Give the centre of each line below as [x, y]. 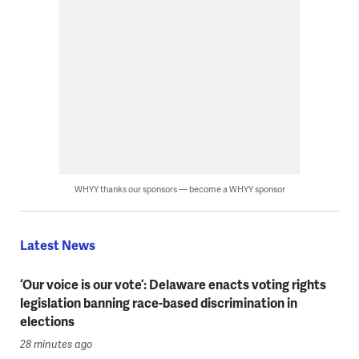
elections [47, 321]
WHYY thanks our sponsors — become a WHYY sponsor [179, 188]
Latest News [57, 244]
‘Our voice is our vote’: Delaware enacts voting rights [173, 284]
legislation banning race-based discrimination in [158, 302]
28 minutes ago [56, 343]
